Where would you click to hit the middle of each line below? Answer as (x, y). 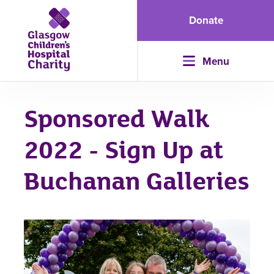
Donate (206, 20)
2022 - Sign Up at (124, 151)
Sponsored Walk (116, 120)
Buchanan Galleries (136, 182)
